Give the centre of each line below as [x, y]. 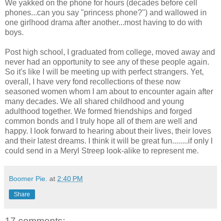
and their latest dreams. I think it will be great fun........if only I [109, 141]
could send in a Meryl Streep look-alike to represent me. [102, 150]
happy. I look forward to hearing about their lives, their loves [108, 131]
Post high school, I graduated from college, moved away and [110, 52]
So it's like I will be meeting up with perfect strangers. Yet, [104, 72]
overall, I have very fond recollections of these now [93, 81]
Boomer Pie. [28, 178]
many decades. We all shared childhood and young [94, 101]
